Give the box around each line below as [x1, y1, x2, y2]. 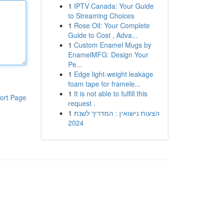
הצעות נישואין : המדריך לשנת [73, 108, 160, 118]
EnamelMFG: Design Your [68, 50, 148, 59]
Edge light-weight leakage [73, 69, 153, 79]
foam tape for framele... [68, 79, 141, 89]
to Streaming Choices [68, 11, 134, 20]
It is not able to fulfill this [73, 89, 147, 98]
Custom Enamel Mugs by [73, 40, 151, 50]
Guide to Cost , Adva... [68, 30, 138, 40]
